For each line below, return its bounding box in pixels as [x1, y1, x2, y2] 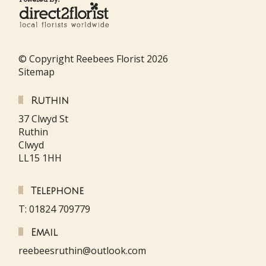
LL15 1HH [18, 151, 62, 164]
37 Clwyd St [18, 112, 68, 125]
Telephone [30, 185, 84, 197]
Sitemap [18, 65, 55, 78]
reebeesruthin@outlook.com [18, 243, 146, 257]
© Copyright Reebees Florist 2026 [18, 52, 168, 65]
